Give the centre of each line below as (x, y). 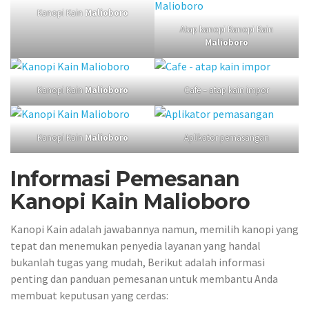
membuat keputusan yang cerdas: (89, 295)
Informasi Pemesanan (125, 179)
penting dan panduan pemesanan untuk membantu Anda (144, 278)
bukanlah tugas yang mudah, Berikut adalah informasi (138, 262)
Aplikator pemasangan (227, 138)
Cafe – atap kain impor (227, 90)
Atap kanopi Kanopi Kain (227, 29)
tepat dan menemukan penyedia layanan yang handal (136, 245)
